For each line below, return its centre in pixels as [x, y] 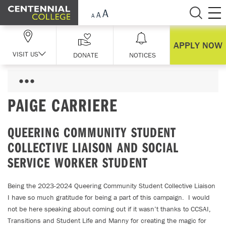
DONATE [86, 55]
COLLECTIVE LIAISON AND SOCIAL [93, 147]
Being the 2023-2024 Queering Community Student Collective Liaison [111, 186]
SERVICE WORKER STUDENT [78, 162]
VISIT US [26, 54]
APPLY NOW [198, 45]
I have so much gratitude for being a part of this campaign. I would [109, 197]
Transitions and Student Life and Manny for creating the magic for [107, 220]
